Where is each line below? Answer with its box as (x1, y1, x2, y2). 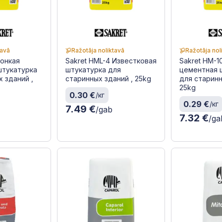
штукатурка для (65, 65, 121, 74)
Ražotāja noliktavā (71, 47, 124, 55)
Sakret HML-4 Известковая (65, 56, 157, 65)
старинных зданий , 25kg (65, 74, 151, 83)
